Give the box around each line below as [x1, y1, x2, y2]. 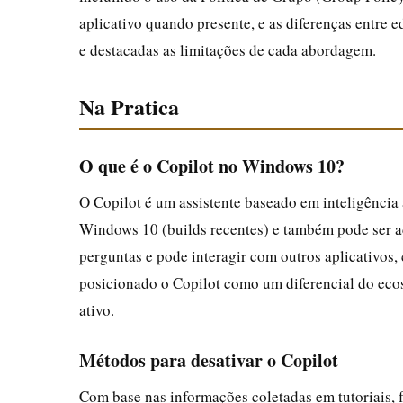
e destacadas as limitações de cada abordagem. [79, 39, 376, 60]
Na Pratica [79, 90, 179, 122]
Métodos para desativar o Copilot [79, 346, 338, 373]
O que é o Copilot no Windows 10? [79, 152, 345, 179]
